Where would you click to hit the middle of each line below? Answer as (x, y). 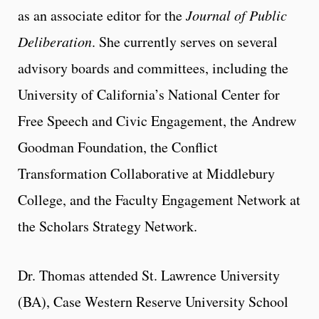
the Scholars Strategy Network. (108, 226)
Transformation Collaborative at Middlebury (146, 174)
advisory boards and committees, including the (153, 68)
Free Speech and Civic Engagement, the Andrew (157, 121)
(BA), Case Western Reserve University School (153, 302)
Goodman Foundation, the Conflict (118, 147)
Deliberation (55, 42)
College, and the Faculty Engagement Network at (159, 200)
